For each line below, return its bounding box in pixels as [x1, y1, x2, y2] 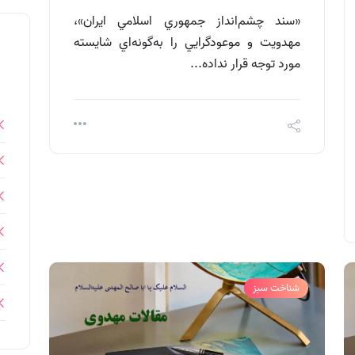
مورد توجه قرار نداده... [190, 53, 300, 74]
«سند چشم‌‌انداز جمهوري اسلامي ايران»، [74, 10, 300, 32]
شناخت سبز [253, 279, 300, 296]
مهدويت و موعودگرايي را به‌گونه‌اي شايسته [74, 32, 300, 53]
